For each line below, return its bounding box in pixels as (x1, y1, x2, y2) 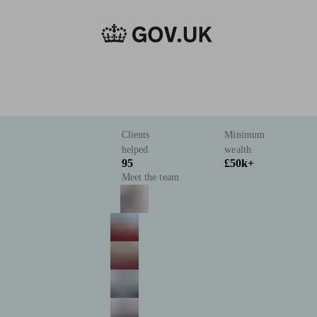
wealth (224, 144, 251, 156)
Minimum (224, 129, 265, 141)
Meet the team (121, 172, 179, 183)
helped (121, 144, 149, 156)
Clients (121, 129, 150, 141)
